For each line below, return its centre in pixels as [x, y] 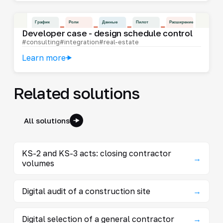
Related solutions [76, 93]
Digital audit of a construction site [86, 191]
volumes [38, 163]
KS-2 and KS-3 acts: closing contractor [96, 153]
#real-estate [119, 42]
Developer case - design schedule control [107, 33]
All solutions [47, 120]
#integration [79, 42]
